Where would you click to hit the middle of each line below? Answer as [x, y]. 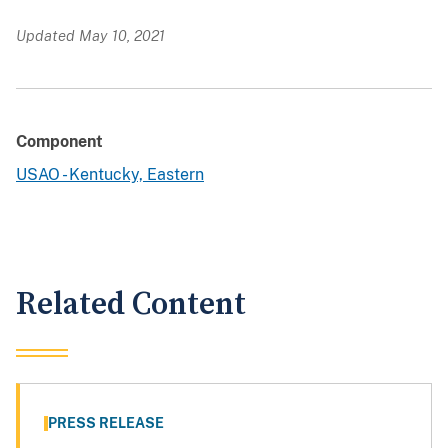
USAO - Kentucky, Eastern [110, 175]
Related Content [131, 305]
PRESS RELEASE [106, 423]
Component [59, 142]
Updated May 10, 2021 [90, 36]
